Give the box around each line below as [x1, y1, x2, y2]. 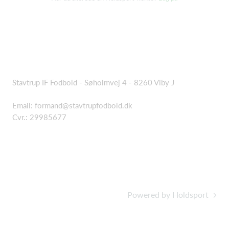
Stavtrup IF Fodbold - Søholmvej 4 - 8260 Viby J [12, 78, 174, 87]
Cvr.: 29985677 [12, 112, 66, 122]
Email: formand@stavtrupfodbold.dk [12, 101, 132, 110]
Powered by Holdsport [127, 190, 209, 200]
